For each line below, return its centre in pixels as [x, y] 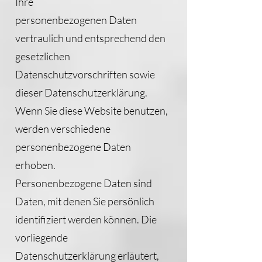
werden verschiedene [63, 129]
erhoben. [35, 165]
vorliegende [42, 237]
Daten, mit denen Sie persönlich [85, 201]
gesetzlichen [43, 56]
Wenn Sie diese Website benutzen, [92, 111]
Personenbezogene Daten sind [84, 183]
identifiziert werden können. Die [86, 219]
